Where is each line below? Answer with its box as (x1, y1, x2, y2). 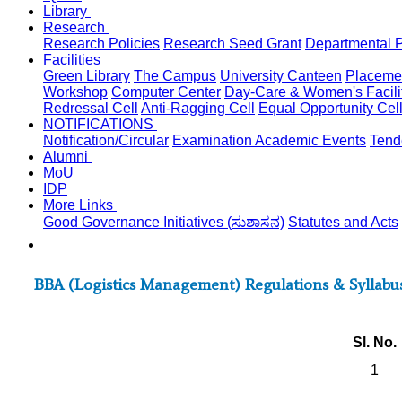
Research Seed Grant (163, 36, 301, 51)
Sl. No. (353, 334, 397, 350)
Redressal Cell (43, 100, 138, 116)
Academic (255, 133, 322, 148)
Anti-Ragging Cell (141, 100, 255, 116)
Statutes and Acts (288, 214, 398, 230)
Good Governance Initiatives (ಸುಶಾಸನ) (43, 214, 284, 230)
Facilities (43, 52, 104, 67)
